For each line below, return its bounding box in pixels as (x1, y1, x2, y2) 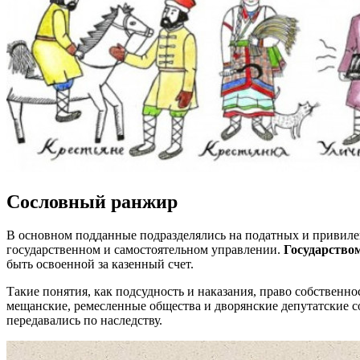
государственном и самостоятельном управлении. (6, 243, 284, 257)
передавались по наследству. (6, 313, 162, 328)
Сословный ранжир (6, 190, 178, 212)
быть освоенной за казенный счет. (6, 257, 194, 272)
